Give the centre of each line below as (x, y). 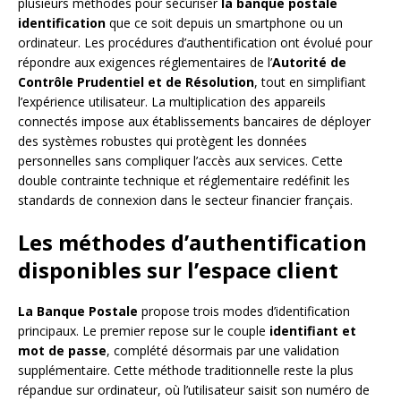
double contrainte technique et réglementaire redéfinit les (184, 180)
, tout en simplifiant (310, 81)
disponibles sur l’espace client (178, 269)
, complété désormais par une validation (223, 350)
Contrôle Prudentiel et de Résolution (136, 81)
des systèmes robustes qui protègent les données (162, 141)
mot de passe (62, 350)
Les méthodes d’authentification (192, 242)
